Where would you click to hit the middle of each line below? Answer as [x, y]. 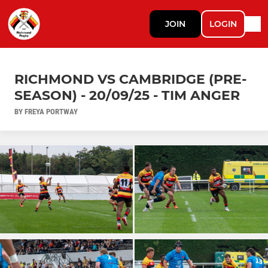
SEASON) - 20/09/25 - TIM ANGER [127, 95]
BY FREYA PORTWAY [46, 111]
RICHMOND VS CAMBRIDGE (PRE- [130, 79]
